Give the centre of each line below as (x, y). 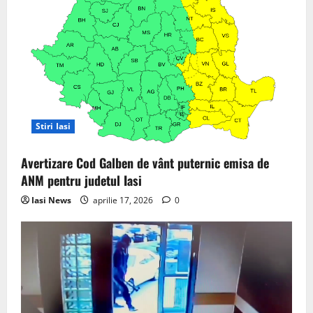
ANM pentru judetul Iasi (81, 180)
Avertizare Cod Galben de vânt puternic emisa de (145, 162)
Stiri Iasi (53, 126)
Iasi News (51, 200)
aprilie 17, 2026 (123, 200)
